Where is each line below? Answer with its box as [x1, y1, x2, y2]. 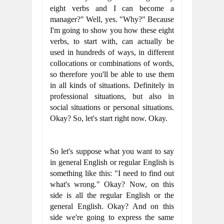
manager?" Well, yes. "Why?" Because [50, 15, 174, 23]
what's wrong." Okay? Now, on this [50, 180, 174, 188]
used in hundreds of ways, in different [50, 48, 174, 56]
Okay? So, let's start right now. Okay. [50, 114, 167, 122]
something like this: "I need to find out [50, 169, 174, 177]
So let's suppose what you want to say [50, 147, 174, 155]
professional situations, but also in [50, 92, 174, 100]
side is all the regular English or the [50, 191, 174, 199]
